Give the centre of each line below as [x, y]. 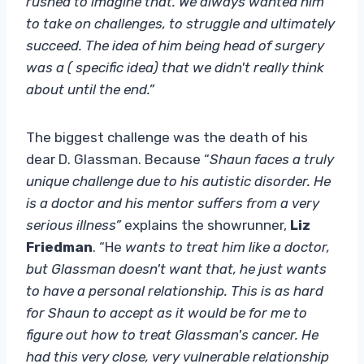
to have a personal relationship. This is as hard [175, 290]
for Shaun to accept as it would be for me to [167, 312]
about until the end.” [90, 89]
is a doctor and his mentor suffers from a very [173, 203]
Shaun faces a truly [272, 159]
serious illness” [75, 225]
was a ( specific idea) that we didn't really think [175, 67]
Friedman [59, 247]
